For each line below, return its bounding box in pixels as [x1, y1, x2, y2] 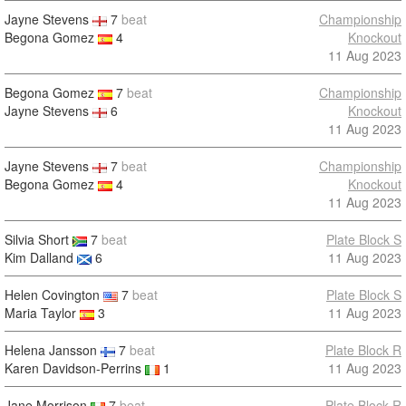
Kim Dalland [5, 248, 73, 266]
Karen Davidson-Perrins [5, 359, 141, 377]
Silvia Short [5, 230, 69, 248]
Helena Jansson [5, 341, 97, 359]
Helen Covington [5, 285, 100, 304]
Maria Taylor [5, 304, 76, 322]
